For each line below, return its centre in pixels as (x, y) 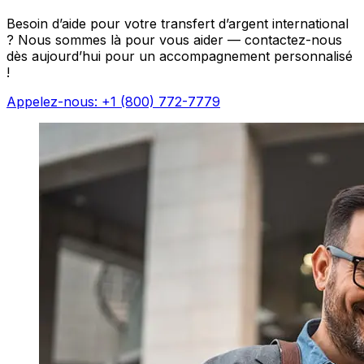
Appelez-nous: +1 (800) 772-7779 (113, 101)
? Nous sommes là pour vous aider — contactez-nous (174, 39)
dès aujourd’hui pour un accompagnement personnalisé (180, 56)
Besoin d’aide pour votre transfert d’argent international (178, 23)
